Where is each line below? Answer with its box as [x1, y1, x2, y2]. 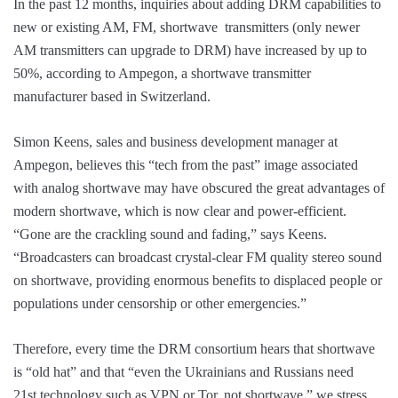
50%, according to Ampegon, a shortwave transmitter [13, 66, 311, 82]
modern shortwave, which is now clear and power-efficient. [13, 203, 346, 219]
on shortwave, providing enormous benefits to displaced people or [13, 273, 382, 289]
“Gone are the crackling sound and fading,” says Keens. [13, 227, 327, 243]
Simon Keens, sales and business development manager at [13, 134, 338, 150]
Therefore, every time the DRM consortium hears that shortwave [13, 341, 375, 357]
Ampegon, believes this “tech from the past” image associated [13, 157, 358, 173]
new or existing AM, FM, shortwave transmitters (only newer [13, 20, 360, 36]
